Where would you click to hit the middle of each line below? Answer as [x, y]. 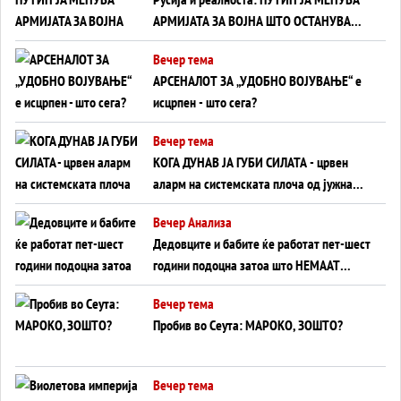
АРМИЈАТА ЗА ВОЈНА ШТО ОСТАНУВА [252, 20]
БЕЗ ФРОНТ [184, 42]
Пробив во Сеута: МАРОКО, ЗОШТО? [248, 324]
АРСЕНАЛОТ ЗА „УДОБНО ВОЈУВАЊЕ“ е [257, 80]
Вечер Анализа [192, 222]
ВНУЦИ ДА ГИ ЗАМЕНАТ [216, 286]
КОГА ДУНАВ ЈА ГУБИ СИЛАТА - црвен [251, 162]
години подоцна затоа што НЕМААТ [247, 264]
